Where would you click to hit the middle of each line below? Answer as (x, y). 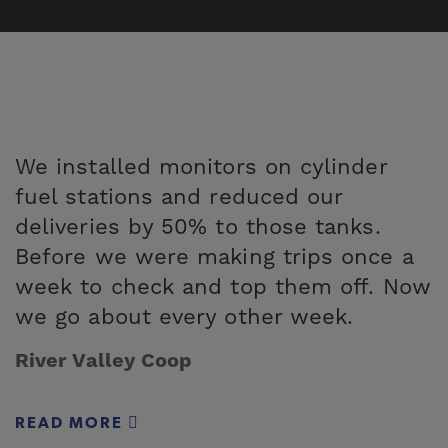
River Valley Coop (104, 360)
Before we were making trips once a (214, 257)
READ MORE (71, 423)
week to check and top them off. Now (223, 287)
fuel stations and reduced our (179, 197)
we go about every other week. (184, 317)
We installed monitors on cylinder (201, 167)
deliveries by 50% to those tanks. (198, 227)
